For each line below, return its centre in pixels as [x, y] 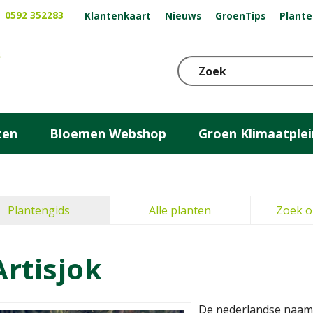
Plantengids [39, 210]
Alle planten [180, 210]
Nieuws [183, 15]
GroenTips [240, 15]
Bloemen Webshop [108, 133]
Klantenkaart [118, 15]
